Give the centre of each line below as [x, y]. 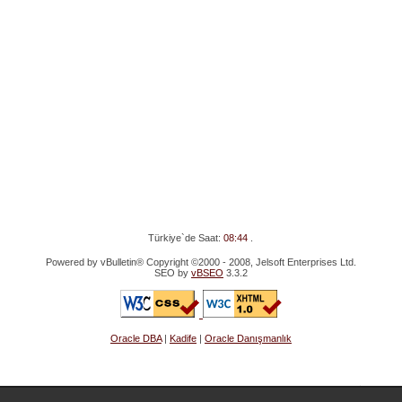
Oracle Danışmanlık [248, 338]
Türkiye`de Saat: [186, 238]
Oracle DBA [135, 338]
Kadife [183, 338]
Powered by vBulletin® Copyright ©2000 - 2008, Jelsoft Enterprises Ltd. [201, 262]
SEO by [172, 273]
